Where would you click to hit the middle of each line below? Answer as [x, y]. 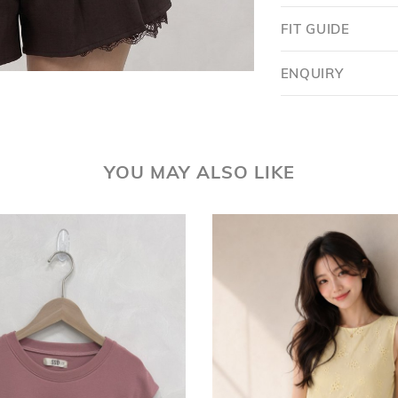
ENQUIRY [312, 75]
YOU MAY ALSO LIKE [199, 174]
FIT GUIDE [315, 31]
